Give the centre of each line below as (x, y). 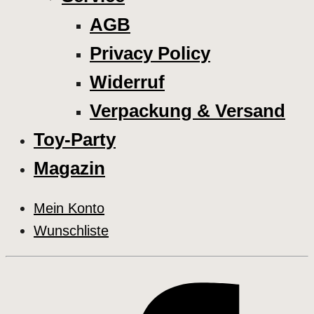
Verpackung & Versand (187, 111)
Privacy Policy (150, 54)
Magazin (69, 169)
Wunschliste (71, 231)
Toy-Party (75, 140)
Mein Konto (69, 209)
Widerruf (127, 82)
